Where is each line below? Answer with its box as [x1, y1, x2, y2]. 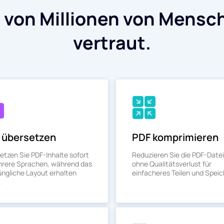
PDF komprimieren [132, 130, 218, 144]
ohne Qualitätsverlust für [132, 159, 211, 168]
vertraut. [73, 30, 151, 55]
